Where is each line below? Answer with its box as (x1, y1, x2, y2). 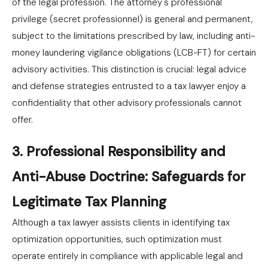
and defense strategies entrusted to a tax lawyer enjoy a (12, 80, 246, 92)
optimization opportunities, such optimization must (12, 233, 222, 245)
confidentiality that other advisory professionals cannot (12, 97, 242, 109)
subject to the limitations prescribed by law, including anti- (12, 30, 255, 42)
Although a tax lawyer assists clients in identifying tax (12, 217, 230, 229)
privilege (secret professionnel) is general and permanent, (12, 13, 253, 25)
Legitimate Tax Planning (12, 193, 166, 211)
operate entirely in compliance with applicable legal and (12, 250, 243, 262)
